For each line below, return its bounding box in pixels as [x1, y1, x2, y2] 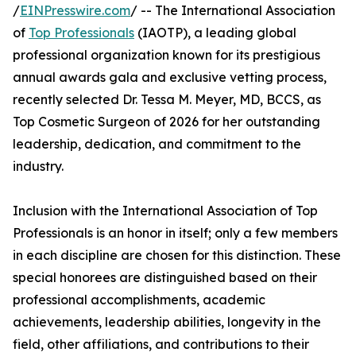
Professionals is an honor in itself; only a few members [13, 225, 338, 242]
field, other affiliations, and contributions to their [13, 336, 309, 353]
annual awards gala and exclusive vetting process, [13, 69, 327, 86]
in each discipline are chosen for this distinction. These [13, 247, 341, 264]
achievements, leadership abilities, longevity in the [13, 314, 321, 331]
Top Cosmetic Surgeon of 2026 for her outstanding [13, 114, 320, 130]
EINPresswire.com [20, 2, 130, 19]
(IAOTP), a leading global [134, 25, 296, 41]
